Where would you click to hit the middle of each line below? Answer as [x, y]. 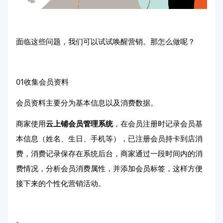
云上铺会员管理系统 [79, 124]
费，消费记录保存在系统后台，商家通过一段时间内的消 [109, 154]
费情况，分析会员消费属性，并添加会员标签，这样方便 [109, 168]
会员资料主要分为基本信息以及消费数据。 [87, 103]
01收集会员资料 [42, 82]
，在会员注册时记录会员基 [158, 124]
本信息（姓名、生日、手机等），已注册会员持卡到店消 [109, 139]
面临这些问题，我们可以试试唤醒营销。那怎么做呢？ [106, 42]
